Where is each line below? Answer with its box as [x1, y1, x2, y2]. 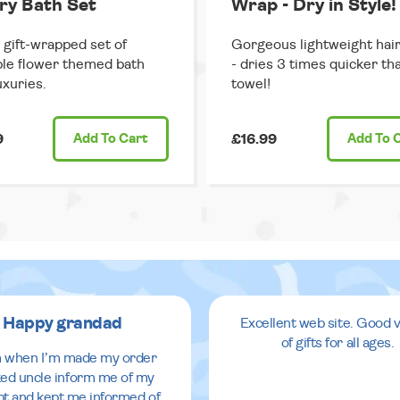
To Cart [98, 131, 148, 146]
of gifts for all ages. [280, 335, 395, 350]
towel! [231, 77, 271, 92]
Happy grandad [3, 314, 122, 332]
